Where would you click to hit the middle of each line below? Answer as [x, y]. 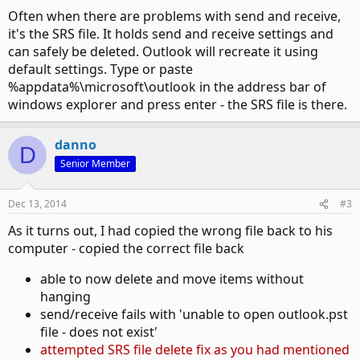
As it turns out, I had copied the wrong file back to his [170, 231]
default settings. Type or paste [100, 69]
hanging [65, 297]
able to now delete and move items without [172, 279]
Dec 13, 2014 [37, 204]
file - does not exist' [99, 332]
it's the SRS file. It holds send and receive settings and [171, 34]
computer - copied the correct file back [126, 248]
